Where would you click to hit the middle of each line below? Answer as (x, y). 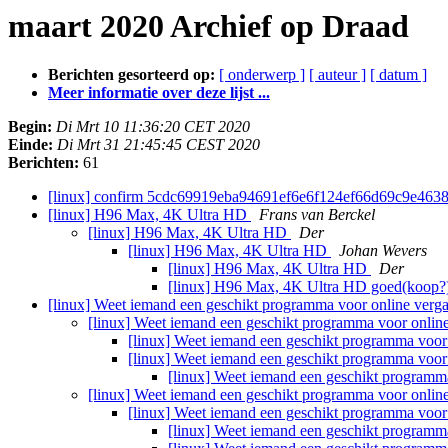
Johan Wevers (383, 251)
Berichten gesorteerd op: (131, 75)
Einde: (30, 145)
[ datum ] (398, 75)
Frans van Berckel (317, 215)
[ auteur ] (337, 75)
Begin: (30, 127)
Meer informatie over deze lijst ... (159, 93)
